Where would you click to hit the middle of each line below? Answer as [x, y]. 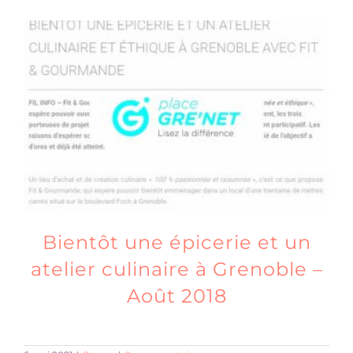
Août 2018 [176, 295]
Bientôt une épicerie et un [176, 242]
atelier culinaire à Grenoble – [176, 269]
